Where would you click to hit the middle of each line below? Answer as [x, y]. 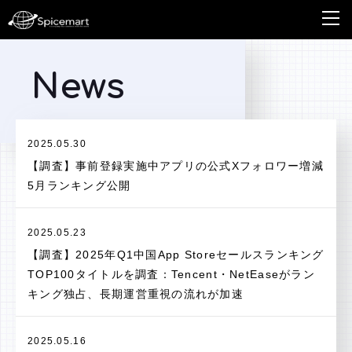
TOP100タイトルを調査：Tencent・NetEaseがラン [171, 274]
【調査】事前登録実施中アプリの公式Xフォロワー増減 [176, 166]
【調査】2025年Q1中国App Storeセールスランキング [176, 255]
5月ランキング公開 [79, 185]
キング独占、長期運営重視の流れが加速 [136, 294]
